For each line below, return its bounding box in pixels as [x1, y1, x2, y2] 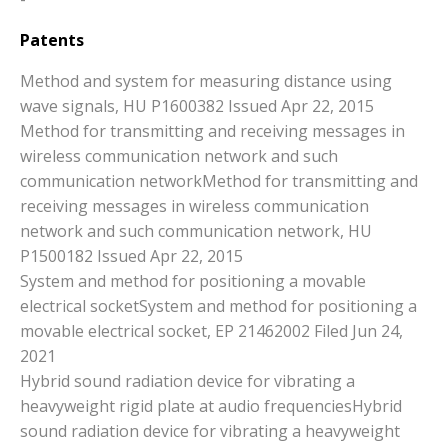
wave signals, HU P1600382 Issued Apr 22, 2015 [20, 95, 374, 118]
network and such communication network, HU [20, 220, 372, 243]
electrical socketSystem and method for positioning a [20, 295, 417, 318]
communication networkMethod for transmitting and [20, 170, 418, 193]
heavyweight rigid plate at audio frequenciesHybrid [20, 395, 402, 418]
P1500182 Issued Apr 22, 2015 [20, 245, 243, 268]
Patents [20, 29, 84, 52]
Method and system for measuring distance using [20, 70, 392, 93]
